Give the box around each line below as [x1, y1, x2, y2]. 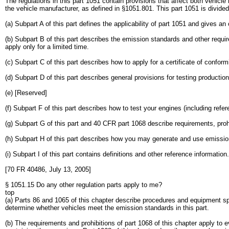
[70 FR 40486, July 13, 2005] [5, 166, 91, 173]
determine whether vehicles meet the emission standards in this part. [5, 204, 209, 212]
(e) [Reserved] [5, 89, 47, 97]
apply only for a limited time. [5, 43, 89, 51]
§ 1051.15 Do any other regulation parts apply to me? [5, 181, 162, 189]
